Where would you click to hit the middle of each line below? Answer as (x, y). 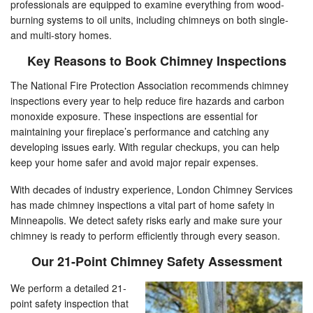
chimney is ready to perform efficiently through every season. (145, 236)
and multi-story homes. (61, 35)
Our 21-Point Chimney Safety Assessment (156, 262)
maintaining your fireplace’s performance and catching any (140, 132)
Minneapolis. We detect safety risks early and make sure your (146, 220)
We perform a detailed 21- (68, 288)
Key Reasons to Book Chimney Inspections (156, 61)
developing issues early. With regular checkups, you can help (145, 147)
